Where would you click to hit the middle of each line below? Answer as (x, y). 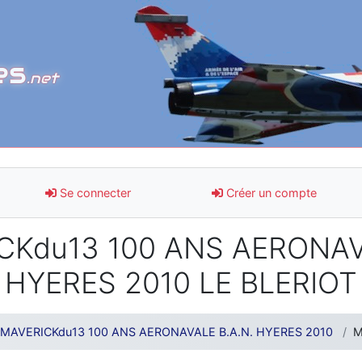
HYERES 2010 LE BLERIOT (181, 282)
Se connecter (94, 192)
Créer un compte (270, 192)
